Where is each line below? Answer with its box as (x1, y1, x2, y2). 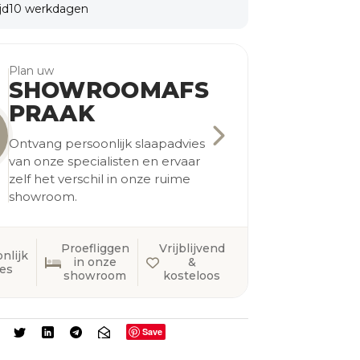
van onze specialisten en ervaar (8, 153, 200, 170)
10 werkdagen (8, 2, 88, 17)
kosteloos (163, 268, 220, 284)
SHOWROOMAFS (8, 76, 209, 104)
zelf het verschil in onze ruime (8, 171, 190, 187)
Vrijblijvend (158, 241, 225, 256)
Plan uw (8, 63, 54, 79)
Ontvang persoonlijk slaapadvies (8, 136, 205, 152)
